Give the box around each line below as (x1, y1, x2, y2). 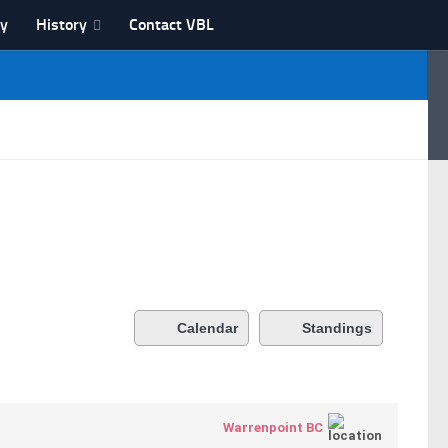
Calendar (177, 320, 238, 336)
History (36, 15, 87, 34)
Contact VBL (129, 15, 214, 34)
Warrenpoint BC (223, 419, 324, 435)
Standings (302, 320, 372, 336)
